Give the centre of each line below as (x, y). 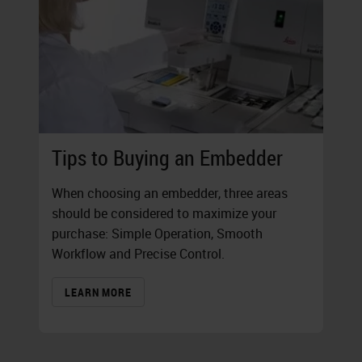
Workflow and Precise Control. (138, 254)
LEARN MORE (98, 293)
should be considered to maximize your (164, 214)
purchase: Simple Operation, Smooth (157, 234)
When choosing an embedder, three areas (170, 194)
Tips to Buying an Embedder (167, 158)
